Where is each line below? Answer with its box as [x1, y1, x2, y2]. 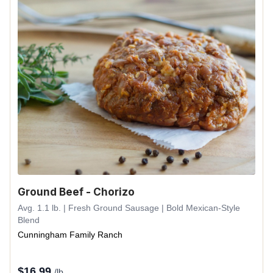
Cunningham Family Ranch [18, 230, 122, 239]
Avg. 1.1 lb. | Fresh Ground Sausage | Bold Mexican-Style [18, 203, 240, 213]
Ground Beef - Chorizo [18, 186, 135, 198]
